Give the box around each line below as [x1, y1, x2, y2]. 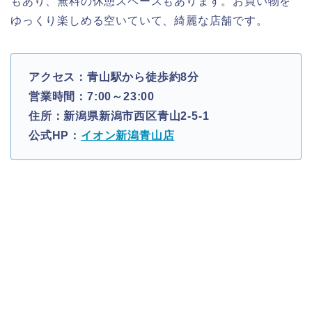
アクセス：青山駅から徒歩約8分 [29, 71, 199, 84]
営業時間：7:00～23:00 [29, 91, 155, 103]
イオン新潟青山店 [81, 130, 175, 142]
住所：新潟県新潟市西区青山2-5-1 [29, 110, 210, 123]
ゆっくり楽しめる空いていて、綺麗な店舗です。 [10, 15, 268, 27]
